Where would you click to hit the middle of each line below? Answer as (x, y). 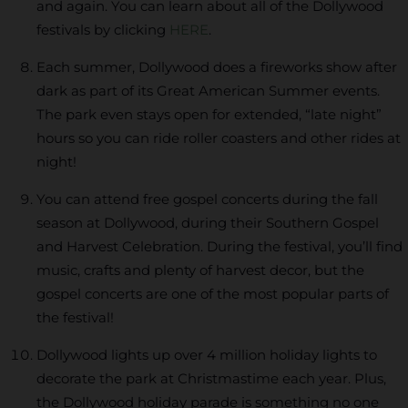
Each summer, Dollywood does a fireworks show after (217, 66)
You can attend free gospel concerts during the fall (207, 199)
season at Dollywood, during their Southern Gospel (208, 222)
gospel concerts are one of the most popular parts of (213, 293)
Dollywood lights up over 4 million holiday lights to (207, 354)
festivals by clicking (103, 29)
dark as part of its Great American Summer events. (208, 90)
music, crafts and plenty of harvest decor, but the (200, 270)
